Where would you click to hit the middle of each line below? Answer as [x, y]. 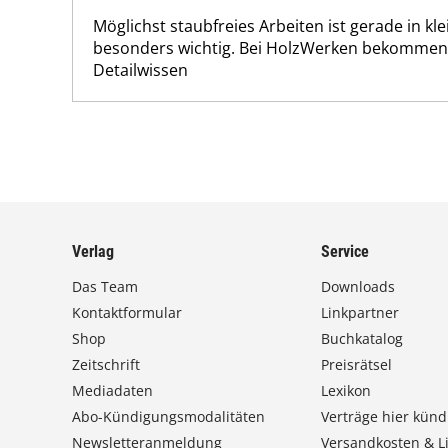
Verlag [93, 251]
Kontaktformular [127, 312]
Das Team [105, 286]
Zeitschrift [106, 364]
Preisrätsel [357, 364]
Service [345, 251]
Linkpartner [360, 312]
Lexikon [346, 390]
